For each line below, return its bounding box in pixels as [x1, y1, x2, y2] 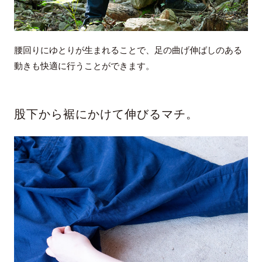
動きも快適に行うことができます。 [13, 61, 154, 71]
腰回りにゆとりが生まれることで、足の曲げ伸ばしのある [13, 46, 242, 56]
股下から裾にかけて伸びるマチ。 [13, 108, 198, 121]
